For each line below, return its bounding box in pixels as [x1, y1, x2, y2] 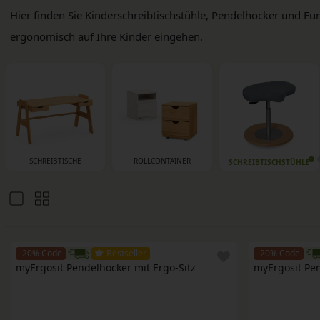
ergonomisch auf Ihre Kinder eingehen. [10, 29, 203, 44]
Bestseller [106, 247, 146, 260]
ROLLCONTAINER [134, 156, 191, 166]
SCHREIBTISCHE [29, 156, 81, 166]
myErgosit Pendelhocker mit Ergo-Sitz [16, 261, 196, 275]
